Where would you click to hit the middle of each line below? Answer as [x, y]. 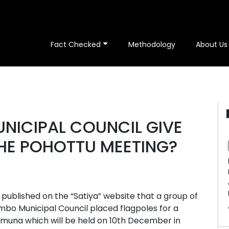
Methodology [152, 44]
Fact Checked [76, 44]
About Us [212, 44]
